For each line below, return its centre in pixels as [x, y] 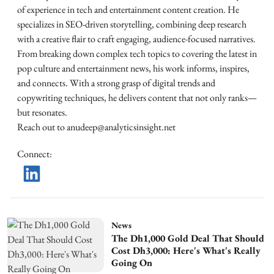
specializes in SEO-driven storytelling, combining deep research [132, 24]
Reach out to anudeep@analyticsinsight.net [96, 127]
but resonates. [42, 112]
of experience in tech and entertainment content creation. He [128, 9]
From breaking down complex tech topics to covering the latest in [137, 54]
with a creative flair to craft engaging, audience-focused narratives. [136, 39]
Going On [131, 263]
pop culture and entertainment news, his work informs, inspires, [133, 68]
